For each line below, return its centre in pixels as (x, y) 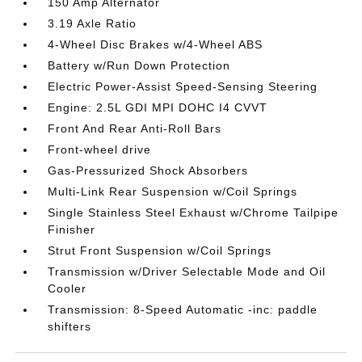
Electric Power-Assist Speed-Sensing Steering (183, 86)
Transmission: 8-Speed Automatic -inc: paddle (183, 309)
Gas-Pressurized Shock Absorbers (148, 170)
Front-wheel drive (100, 149)
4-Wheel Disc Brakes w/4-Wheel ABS (156, 44)
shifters (70, 326)
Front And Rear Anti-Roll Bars (135, 128)
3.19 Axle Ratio (93, 23)
